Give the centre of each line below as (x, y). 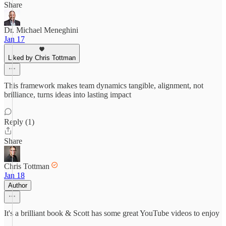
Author (18, 185)
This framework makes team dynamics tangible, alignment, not (104, 86)
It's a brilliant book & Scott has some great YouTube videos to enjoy (112, 213)
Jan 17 (14, 39)
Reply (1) (19, 122)
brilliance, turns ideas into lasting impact (68, 95)
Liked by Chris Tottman (42, 58)
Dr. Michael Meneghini (41, 30)
